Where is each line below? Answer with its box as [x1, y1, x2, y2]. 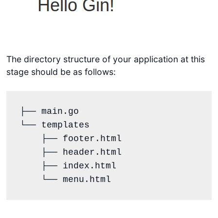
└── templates [19, 120, 90, 130]
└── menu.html [41, 175, 111, 185]
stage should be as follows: [6, 66, 116, 77]
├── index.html [19, 161, 41, 171]
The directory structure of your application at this [6, 54, 205, 64]
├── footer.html [19, 134, 41, 144]
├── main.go [19, 107, 79, 117]
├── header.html [19, 147, 41, 158]
